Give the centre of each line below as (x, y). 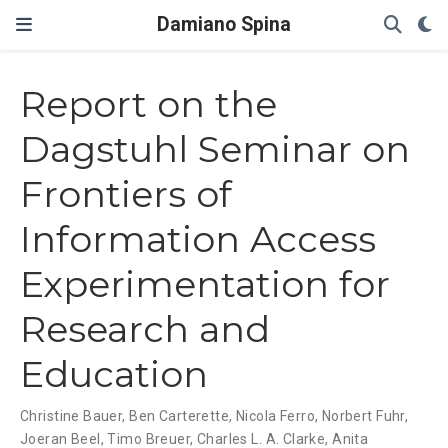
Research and (145, 329)
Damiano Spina (224, 24)
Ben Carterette (179, 416)
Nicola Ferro (275, 416)
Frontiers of (126, 194)
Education (114, 374)
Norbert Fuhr (363, 416)
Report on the (148, 104)
